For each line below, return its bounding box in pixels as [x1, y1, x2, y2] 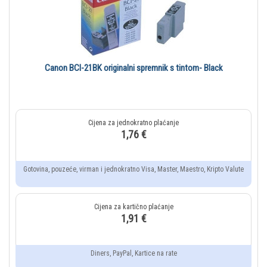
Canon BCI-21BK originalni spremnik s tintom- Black [44, 63, 223, 74]
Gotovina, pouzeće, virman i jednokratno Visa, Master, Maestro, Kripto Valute [23, 165, 244, 174]
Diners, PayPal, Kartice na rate [90, 249, 177, 258]
